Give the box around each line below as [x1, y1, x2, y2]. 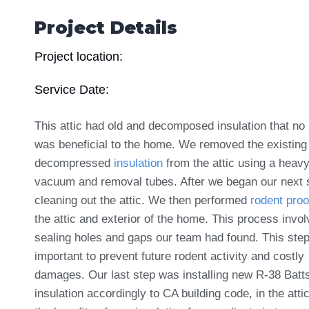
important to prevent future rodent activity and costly [34, 249, 304, 263]
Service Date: [34, 82, 109, 97]
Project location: [34, 49, 123, 63]
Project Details [34, 17, 177, 38]
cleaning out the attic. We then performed [34, 193, 250, 207]
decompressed [34, 156, 114, 170]
